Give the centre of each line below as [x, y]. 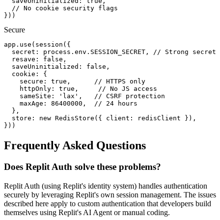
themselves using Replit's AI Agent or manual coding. [87, 213]
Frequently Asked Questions [75, 145]
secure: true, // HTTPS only [75, 81]
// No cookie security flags [61, 8]
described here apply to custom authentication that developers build [108, 204]
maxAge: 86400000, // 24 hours [71, 103]
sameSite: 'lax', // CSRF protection [84, 96]
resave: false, [35, 59]
